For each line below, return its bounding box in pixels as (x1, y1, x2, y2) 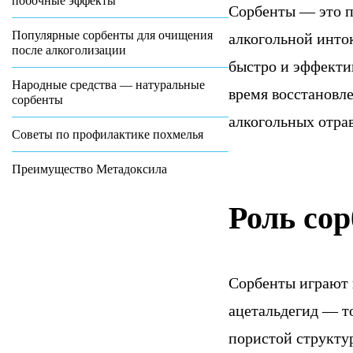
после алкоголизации (12, 43, 126, 57)
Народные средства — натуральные (12, 78, 205, 91)
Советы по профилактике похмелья (12, 128, 203, 141)
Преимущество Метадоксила (12, 162, 167, 176)
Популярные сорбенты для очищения (12, 28, 213, 42)
